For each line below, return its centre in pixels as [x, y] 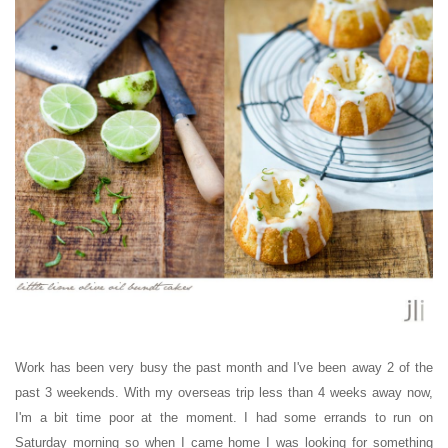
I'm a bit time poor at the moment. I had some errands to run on [224, 418]
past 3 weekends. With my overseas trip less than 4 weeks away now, [224, 393]
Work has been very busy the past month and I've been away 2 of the [224, 368]
